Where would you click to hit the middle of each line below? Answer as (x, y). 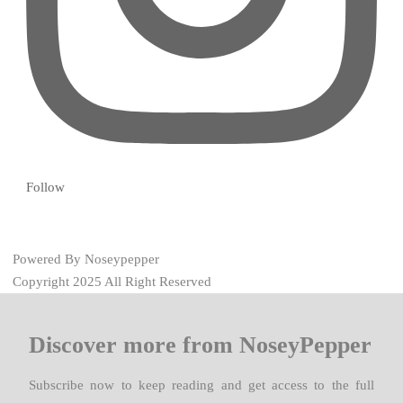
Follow (45, 187)
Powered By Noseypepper (86, 259)
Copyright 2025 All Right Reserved (112, 281)
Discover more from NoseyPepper (200, 345)
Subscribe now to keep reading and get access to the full (201, 385)
